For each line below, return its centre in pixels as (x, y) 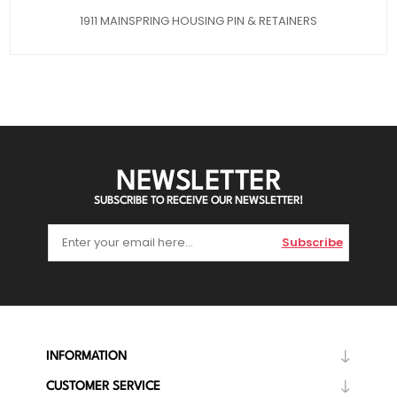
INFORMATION (86, 356)
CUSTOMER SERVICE (103, 386)
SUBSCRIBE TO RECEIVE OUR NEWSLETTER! (198, 201)
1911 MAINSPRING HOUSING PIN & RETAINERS (198, 20)
